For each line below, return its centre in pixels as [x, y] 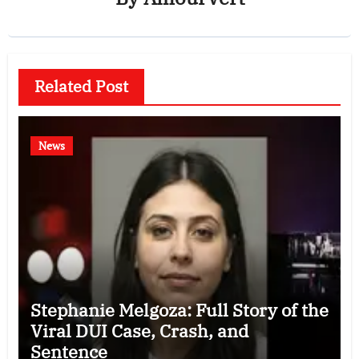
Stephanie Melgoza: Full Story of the [179, 310]
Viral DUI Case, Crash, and [139, 331]
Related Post [81, 87]
